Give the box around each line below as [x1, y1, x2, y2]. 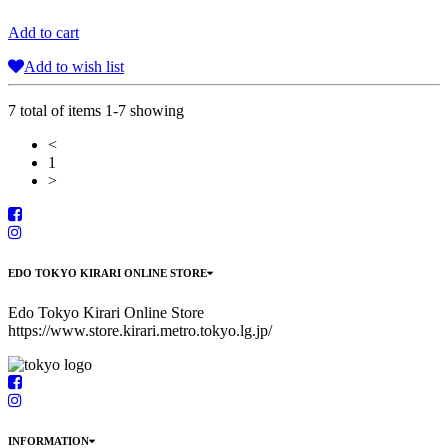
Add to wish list [24, 58, 124, 76]
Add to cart [8, 24, 79, 42]
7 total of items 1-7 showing [8, 102, 184, 120]
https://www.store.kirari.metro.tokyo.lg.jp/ [8, 322, 272, 340]
